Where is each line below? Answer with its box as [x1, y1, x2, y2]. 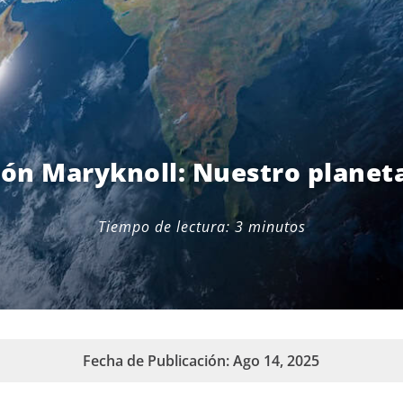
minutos [247, 217, 306, 237]
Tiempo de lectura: [97, 217, 230, 237]
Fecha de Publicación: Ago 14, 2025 [83, 351, 320, 372]
